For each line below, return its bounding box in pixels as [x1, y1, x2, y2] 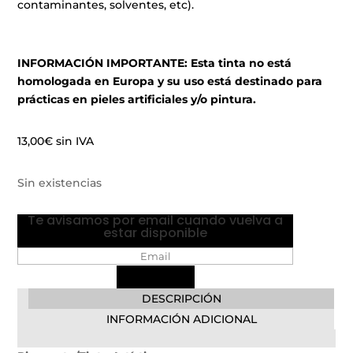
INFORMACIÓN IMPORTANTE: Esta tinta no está [17, 55, 292, 70]
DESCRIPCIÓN [141, 292, 221, 307]
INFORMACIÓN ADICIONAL [106, 312, 257, 327]
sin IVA [56, 133, 95, 148]
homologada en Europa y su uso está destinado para [17, 73, 323, 88]
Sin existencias [17, 175, 102, 190]
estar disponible [103, 223, 208, 242]
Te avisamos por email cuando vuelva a [28, 210, 284, 229]
